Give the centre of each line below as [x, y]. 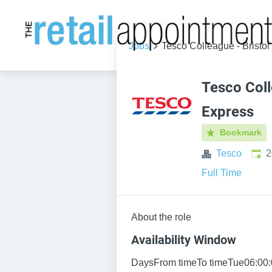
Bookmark [241, 132]
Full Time [222, 173]
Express [228, 112]
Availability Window [184, 240]
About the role [161, 217]
